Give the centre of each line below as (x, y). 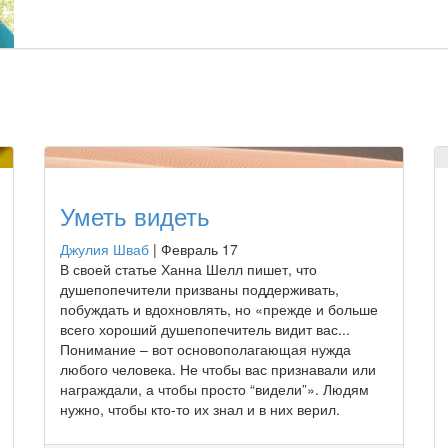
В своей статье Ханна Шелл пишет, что (188, 268)
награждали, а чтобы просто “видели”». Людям (214, 388)
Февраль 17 (199, 248)
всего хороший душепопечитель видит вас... (205, 328)
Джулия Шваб (104, 248)
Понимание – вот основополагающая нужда (205, 348)
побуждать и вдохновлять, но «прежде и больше (219, 308)
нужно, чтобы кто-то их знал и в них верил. (200, 408)
